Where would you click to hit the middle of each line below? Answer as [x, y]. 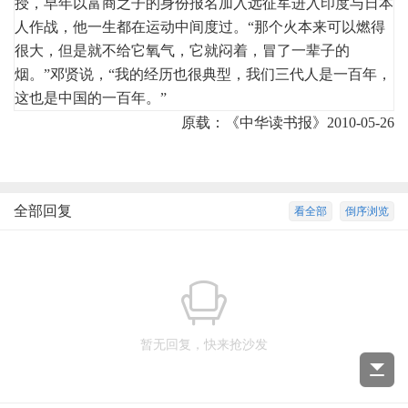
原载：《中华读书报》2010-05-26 [288, 122]
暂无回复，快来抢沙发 [204, 344]
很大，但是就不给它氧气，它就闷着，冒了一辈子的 [182, 50]
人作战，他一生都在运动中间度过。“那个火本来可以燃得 [200, 26]
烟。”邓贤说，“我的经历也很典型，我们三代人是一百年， [203, 74]
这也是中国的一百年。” [91, 97]
